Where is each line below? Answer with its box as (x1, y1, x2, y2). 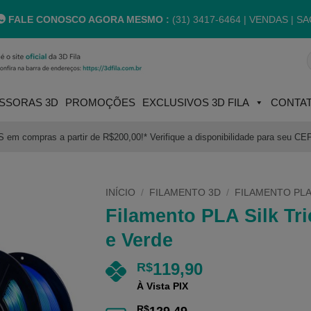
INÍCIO (105, 187, 135, 198)
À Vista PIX (136, 280, 188, 292)
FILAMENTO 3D (149, 187, 221, 198)
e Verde (105, 228, 173, 251)
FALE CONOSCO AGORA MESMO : (5, 13, 169, 25)
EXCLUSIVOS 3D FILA (142, 96, 249, 108)
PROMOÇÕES (65, 96, 135, 108)
